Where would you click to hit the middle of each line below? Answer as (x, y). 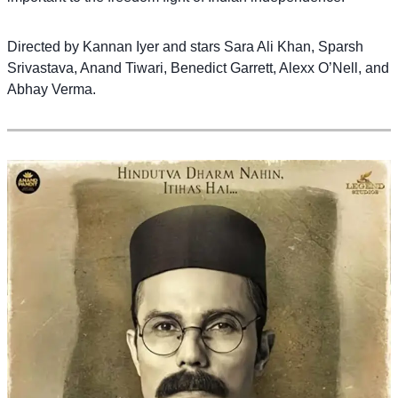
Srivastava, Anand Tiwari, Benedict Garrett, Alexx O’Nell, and (198, 68)
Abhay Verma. (52, 89)
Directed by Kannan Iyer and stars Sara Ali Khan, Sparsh (185, 46)
